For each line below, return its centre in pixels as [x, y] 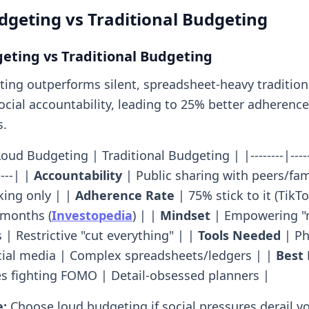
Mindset [185, 215]
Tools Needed [239, 235]
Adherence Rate [125, 195]
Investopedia [92, 215]
